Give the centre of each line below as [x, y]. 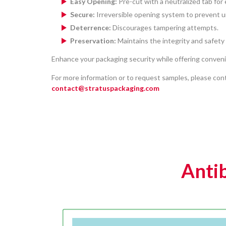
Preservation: [93, 41]
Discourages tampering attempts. [165, 28]
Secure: [82, 15]
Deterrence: [91, 28]
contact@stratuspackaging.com [105, 88]
